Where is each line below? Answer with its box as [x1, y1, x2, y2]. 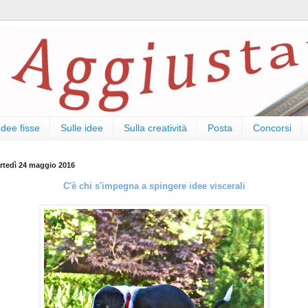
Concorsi [253, 122, 291, 134]
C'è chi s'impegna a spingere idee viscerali [63, 180, 245, 191]
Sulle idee [60, 122, 103, 134]
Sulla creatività [124, 122, 187, 134]
